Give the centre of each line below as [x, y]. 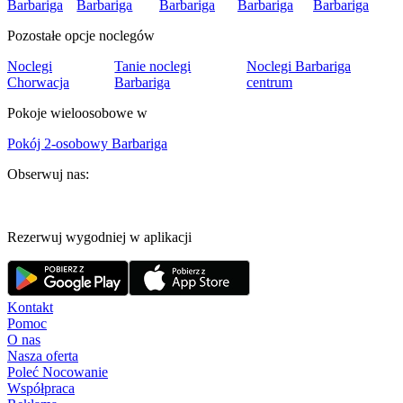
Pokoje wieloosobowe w [77, 113]
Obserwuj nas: [48, 175]
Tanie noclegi [153, 67]
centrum [269, 83]
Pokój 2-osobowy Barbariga [87, 144]
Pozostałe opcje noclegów [81, 36]
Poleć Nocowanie [58, 372]
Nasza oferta [43, 356]
